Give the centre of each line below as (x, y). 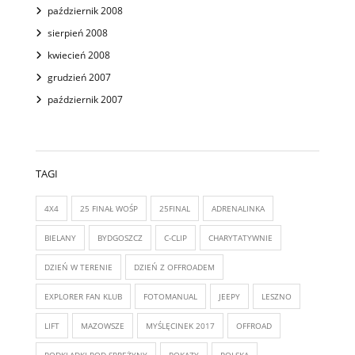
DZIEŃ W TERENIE (78, 267)
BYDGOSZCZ (120, 237)
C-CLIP (176, 237)
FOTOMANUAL (170, 296)
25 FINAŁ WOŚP (109, 208)
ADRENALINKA (238, 208)
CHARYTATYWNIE (240, 237)
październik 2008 (85, 10)
